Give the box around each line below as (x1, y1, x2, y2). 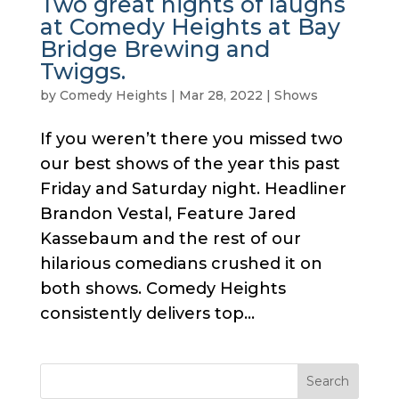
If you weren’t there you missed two (39, 129, 343, 150)
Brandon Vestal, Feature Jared (39, 204, 296, 224)
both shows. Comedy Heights (39, 279, 286, 299)
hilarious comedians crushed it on (39, 254, 322, 274)
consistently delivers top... (39, 304, 255, 324)
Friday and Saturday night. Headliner (39, 179, 346, 199)
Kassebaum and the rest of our (39, 229, 301, 249)
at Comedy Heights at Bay (39, 13, 340, 41)
